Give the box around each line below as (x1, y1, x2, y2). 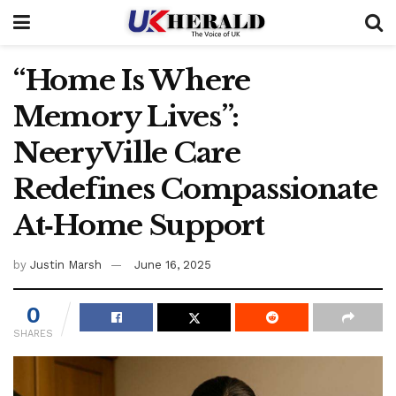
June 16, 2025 (134, 257, 211, 271)
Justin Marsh (30, 257, 102, 271)
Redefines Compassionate (13, 171, 377, 207)
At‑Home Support (13, 208, 264, 243)
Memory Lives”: (13, 99, 240, 134)
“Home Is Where (13, 63, 251, 98)
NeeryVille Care (13, 135, 240, 171)
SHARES (13, 327, 53, 339)
